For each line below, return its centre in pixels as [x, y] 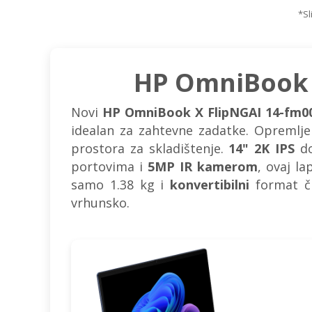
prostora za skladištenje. [150, 148]
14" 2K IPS [262, 148]
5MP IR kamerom [203, 166]
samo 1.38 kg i [121, 185]
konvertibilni [210, 185]
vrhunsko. [100, 203]
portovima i [110, 166]
